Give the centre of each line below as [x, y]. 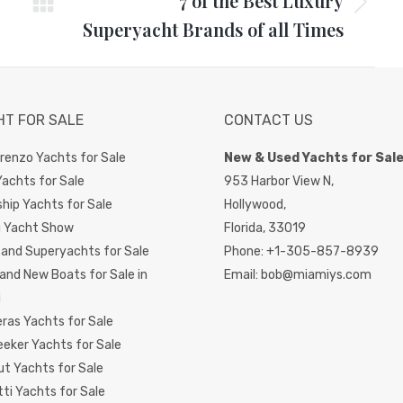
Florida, [245, 228]
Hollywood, [255, 205]
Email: [242, 275]
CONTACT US [269, 121]
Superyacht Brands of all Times [213, 30]
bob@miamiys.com [316, 275]
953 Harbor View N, [279, 182]
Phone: [245, 252]
